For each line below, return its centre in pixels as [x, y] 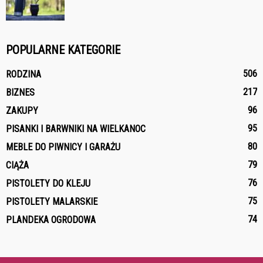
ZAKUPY [22, 110]
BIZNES [20, 92]
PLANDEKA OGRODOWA [51, 220]
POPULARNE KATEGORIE [63, 50]
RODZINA [23, 74]
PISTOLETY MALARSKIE [52, 201]
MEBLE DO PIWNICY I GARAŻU [63, 147]
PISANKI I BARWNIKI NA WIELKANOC [76, 129]
